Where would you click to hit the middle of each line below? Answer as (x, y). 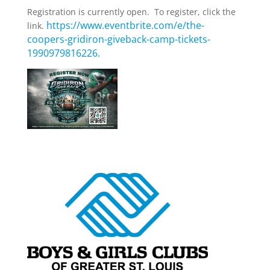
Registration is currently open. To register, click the (131, 12)
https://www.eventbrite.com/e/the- (124, 25)
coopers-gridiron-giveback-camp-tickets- (118, 39)
